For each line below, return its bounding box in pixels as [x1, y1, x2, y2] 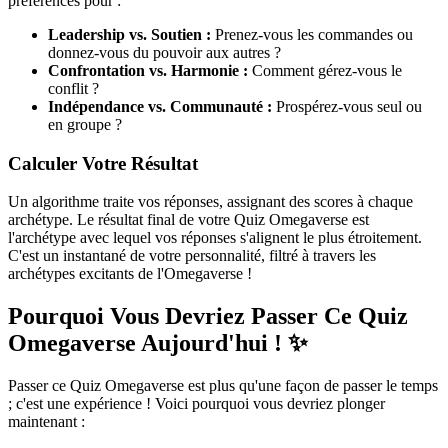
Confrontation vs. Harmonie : [48, 61, 248, 79]
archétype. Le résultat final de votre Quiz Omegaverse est [8, 211, 369, 229]
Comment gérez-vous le [248, 61, 402, 79]
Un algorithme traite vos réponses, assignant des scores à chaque [8, 193, 413, 211]
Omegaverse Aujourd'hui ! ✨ [8, 330, 308, 357]
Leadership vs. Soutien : [48, 25, 211, 43]
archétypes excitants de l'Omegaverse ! [8, 265, 252, 283]
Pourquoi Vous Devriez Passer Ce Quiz [8, 303, 408, 330]
